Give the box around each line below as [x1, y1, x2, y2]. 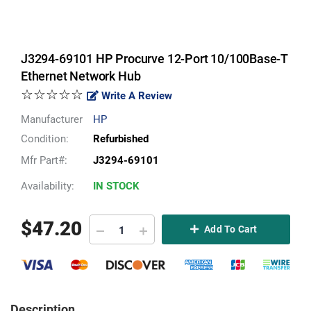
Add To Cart [202, 224, 258, 235]
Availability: [21, 180, 74, 192]
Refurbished [93, 133, 149, 145]
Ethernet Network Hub [21, 69, 141, 83]
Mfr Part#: [21, 154, 67, 167]
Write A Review [99, 90, 172, 102]
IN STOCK [93, 180, 140, 192]
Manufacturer [21, 113, 83, 126]
